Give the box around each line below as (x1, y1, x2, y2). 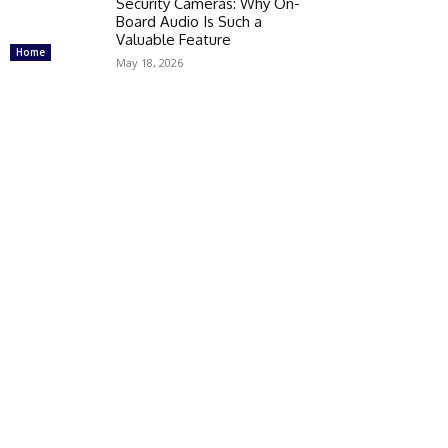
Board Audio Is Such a (116, 11, 262, 31)
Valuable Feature (116, 29, 231, 49)
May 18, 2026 (116, 54, 183, 70)
